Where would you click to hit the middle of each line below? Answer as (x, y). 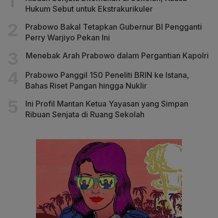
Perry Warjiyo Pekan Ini (68, 38)
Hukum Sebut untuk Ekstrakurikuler (89, 9)
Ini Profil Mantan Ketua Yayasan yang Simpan (107, 104)
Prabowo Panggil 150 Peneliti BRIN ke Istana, (107, 75)
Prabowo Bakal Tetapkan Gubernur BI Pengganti (114, 27)
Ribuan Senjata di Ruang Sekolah (85, 115)
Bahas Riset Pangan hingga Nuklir (86, 86)
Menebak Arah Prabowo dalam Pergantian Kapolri (117, 56)
